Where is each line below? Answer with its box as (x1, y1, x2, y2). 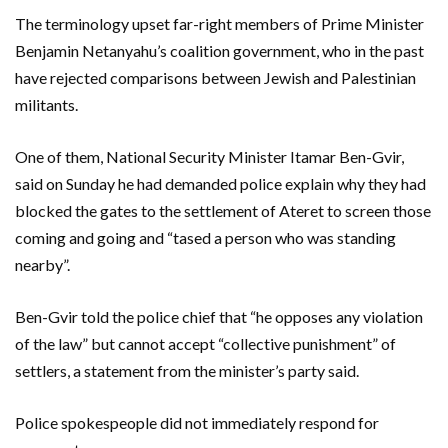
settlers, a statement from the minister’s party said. (15, 360, 359, 380)
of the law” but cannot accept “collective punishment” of (15, 333, 396, 353)
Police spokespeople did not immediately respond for (15, 412, 379, 432)
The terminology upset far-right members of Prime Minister (15, 13, 424, 33)
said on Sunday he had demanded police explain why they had (15, 173, 426, 193)
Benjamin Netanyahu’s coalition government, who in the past (15, 40, 424, 60)
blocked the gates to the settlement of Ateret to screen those (15, 200, 431, 220)
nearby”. (15, 254, 70, 274)
